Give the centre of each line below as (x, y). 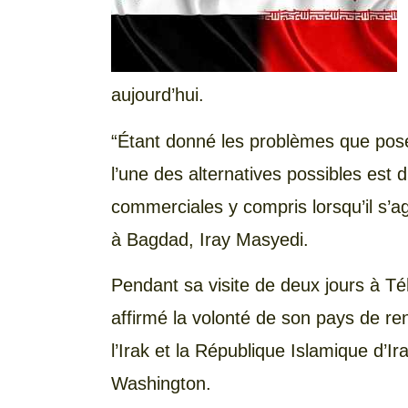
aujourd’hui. (158, 95)
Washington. (161, 384)
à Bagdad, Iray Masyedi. (210, 239)
